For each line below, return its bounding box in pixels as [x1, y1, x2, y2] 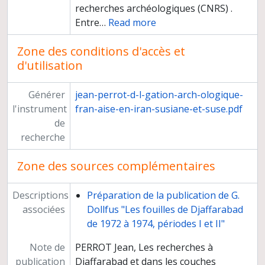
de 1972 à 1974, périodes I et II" [86, 217, 225, 231]
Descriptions [12, 189, 69, 202]
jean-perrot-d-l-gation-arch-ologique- [75, 88, 243, 102]
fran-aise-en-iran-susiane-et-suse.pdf [75, 102, 243, 116]
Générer [28, 88, 65, 102]
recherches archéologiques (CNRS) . [75, 2, 232, 15]
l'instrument [12, 102, 67, 116]
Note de [29, 241, 65, 254]
